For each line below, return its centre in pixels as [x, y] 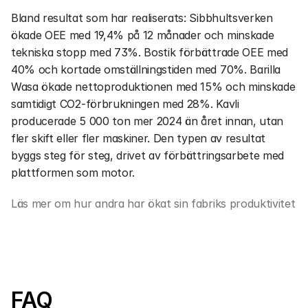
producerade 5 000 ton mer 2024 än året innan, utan [147, 121]
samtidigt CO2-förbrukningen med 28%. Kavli [125, 104]
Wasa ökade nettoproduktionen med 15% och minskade [153, 87]
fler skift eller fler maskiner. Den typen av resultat [139, 138]
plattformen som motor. [73, 173]
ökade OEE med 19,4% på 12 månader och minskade [143, 35]
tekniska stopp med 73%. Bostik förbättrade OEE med [150, 52]
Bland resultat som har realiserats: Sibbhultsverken [142, 18]
